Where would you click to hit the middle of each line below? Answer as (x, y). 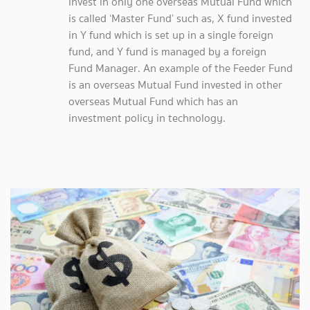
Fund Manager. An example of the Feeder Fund (181, 68)
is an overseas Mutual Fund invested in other (175, 84)
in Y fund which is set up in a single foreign (171, 35)
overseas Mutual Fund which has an (153, 101)
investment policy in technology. (148, 118)
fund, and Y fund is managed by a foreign (167, 51)
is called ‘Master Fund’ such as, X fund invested (180, 18)
